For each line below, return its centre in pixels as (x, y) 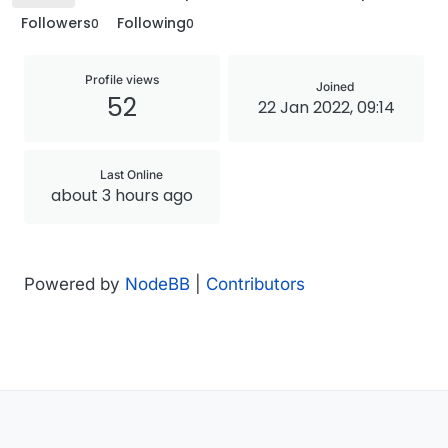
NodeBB (157, 284)
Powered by (74, 284)
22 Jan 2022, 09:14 (326, 107)
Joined (335, 86)
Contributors (255, 284)
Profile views (122, 79)
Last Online (131, 174)
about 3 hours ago (122, 195)
